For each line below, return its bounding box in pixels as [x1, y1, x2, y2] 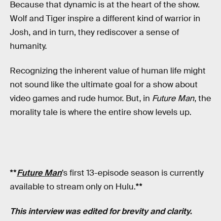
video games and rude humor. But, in [10, 93, 152, 104]
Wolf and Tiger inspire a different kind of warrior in [10, 13, 200, 24]
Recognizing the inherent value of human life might [10, 65, 206, 76]
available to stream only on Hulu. [10, 182, 136, 192]
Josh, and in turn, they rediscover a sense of [10, 27, 179, 38]
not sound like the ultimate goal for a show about [10, 79, 198, 90]
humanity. [10, 41, 47, 52]
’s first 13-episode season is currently [62, 168, 204, 179]
